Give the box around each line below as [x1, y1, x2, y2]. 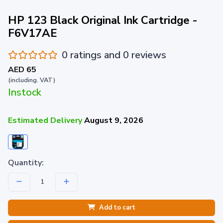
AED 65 [8, 64, 36, 75]
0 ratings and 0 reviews [62, 48, 166, 62]
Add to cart [99, 203, 135, 212]
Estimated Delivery [8, 114, 84, 126]
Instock [8, 85, 41, 99]
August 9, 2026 [84, 114, 143, 126]
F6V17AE [8, 25, 57, 41]
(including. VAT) [8, 75, 55, 85]
